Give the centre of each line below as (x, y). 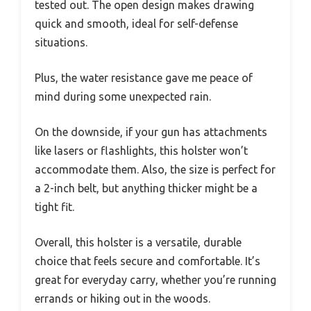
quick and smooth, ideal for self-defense (136, 24)
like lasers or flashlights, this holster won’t (141, 151)
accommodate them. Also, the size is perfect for (155, 169)
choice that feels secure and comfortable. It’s (148, 261)
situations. (61, 42)
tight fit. (54, 207)
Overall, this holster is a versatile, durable (138, 242)
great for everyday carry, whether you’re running (155, 280)
